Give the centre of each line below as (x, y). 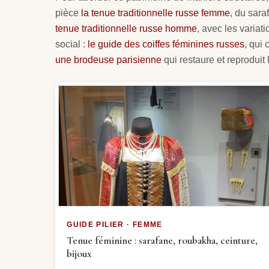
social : (71, 44)
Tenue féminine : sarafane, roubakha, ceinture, (162, 240)
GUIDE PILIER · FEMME (115, 224)
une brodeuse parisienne (108, 59)
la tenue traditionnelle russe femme (156, 13)
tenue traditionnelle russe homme (126, 28)
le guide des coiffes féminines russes (166, 44)
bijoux (80, 253)
